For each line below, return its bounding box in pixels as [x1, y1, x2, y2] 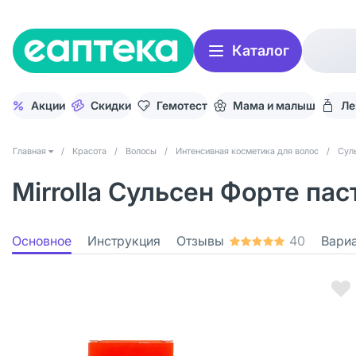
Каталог [232, 42, 289, 59]
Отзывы [176, 233, 224, 249]
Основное [12, 233, 72, 249]
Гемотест [157, 99, 207, 112]
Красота [72, 145, 106, 157]
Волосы [126, 145, 157, 157]
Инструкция [87, 233, 161, 249]
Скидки [91, 99, 131, 112]
